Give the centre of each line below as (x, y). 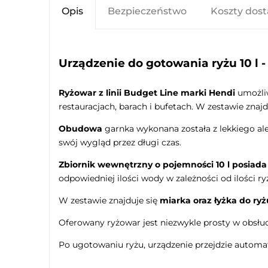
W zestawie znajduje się (109, 200)
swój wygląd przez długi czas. (120, 142)
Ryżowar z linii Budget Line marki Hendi (147, 92)
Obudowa (80, 128)
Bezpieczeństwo (147, 11)
